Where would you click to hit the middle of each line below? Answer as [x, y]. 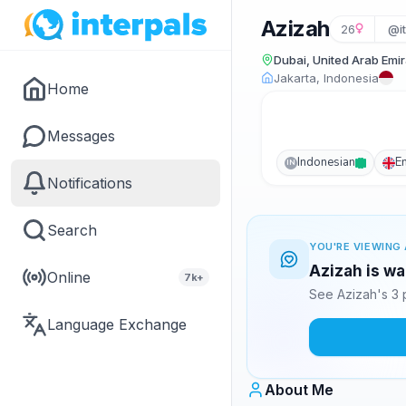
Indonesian [326, 162]
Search [72, 230]
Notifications [90, 183]
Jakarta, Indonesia [326, 78]
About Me [299, 390]
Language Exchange [117, 324]
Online [69, 277]
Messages [81, 136]
